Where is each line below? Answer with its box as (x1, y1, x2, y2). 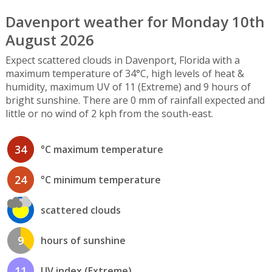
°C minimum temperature (40, 172, 161, 186)
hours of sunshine (40, 233, 126, 247)
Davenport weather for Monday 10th (5, 12, 265, 32)
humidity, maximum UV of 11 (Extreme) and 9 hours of (5, 80, 251, 94)
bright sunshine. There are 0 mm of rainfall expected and (5, 93, 265, 107)
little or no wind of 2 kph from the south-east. (5, 107, 213, 121)
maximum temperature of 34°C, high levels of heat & (5, 67, 244, 81)
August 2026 (5, 30, 94, 50)
